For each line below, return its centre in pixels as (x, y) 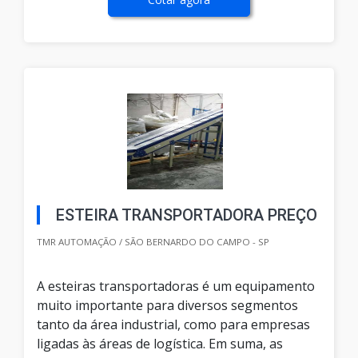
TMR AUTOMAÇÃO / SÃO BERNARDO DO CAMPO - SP (153, 242)
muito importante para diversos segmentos (167, 306)
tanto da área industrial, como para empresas (173, 325)
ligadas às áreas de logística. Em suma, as (160, 344)
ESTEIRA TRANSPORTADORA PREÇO (187, 215)
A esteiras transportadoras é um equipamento (176, 286)
